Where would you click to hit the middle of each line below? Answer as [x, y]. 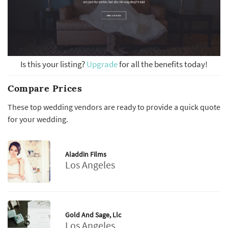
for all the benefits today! [163, 64]
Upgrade [103, 64]
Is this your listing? [53, 64]
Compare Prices [45, 89]
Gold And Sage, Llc [93, 215]
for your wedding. [38, 119]
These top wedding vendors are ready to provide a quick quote [114, 107]
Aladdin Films [85, 154]
